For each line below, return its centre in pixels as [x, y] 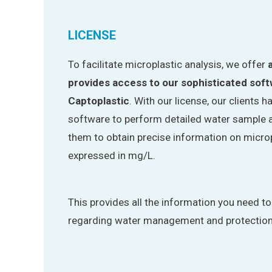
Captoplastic [99, 101]
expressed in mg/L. [112, 156]
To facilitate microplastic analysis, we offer [168, 65]
